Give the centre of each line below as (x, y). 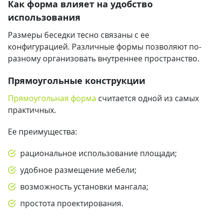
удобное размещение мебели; (78, 170)
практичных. (32, 110)
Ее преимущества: (42, 132)
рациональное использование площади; (98, 153)
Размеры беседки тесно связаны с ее (79, 35)
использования (44, 17)
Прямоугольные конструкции (77, 81)
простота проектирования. (72, 203)
